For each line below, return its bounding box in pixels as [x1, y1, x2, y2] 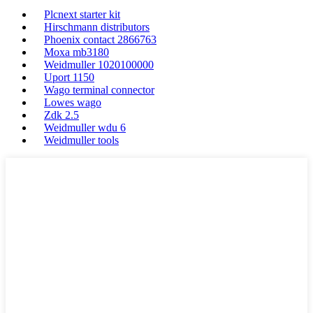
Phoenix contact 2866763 [44, 34, 156, 45]
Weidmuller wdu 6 [44, 122, 126, 133]
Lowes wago [44, 96, 101, 108]
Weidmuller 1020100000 [44, 59, 154, 71]
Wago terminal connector [44, 84, 154, 96]
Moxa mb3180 [44, 46, 109, 58]
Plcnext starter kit [44, 8, 120, 20]
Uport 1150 [44, 71, 94, 83]
